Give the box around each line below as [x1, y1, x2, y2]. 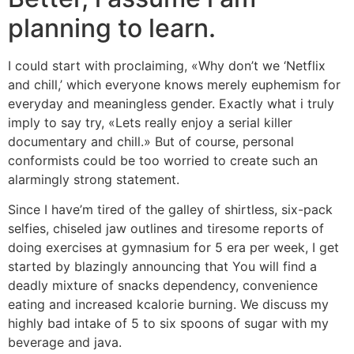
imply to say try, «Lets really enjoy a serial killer [8, 114, 292, 130]
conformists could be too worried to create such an [8, 152, 318, 168]
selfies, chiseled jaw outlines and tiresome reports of [8, 220, 324, 237]
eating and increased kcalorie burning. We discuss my [8, 296, 329, 313]
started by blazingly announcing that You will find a [8, 258, 317, 275]
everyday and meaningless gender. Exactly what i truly [8, 95, 334, 111]
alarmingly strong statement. [8, 171, 179, 187]
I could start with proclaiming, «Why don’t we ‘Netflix [8, 57, 326, 73]
